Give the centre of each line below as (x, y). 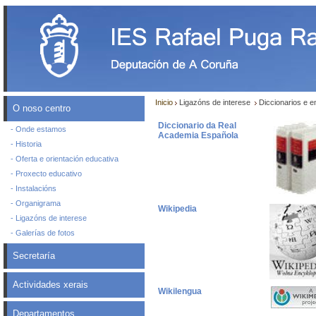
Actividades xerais (50, 285)
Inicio (164, 102)
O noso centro (42, 108)
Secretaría (34, 256)
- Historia (26, 144)
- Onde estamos (38, 129)
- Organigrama (36, 203)
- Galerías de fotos (43, 233)
